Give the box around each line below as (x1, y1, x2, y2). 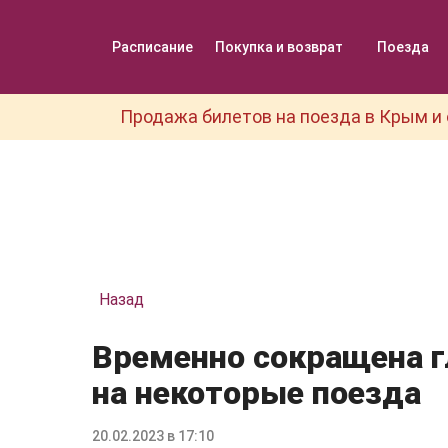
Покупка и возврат (215, 38, 343, 55)
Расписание (112, 38, 193, 55)
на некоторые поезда (92, 374, 421, 412)
